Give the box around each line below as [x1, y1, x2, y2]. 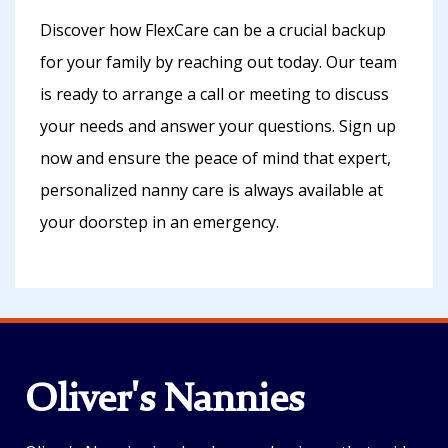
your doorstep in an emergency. [40, 211, 279, 234]
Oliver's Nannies [25, 381, 304, 422]
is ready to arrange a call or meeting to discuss [40, 83, 389, 106]
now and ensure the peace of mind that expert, [40, 147, 391, 170]
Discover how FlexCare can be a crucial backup [40, 19, 386, 42]
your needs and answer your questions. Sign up [40, 115, 396, 138]
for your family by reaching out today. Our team [40, 51, 397, 74]
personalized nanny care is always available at [40, 179, 383, 202]
